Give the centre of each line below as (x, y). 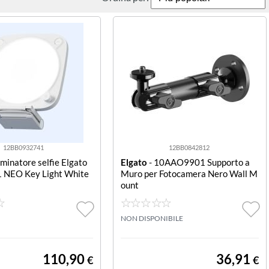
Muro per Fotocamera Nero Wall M (189, 174)
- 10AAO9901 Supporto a (198, 162)
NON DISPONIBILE (152, 218)
